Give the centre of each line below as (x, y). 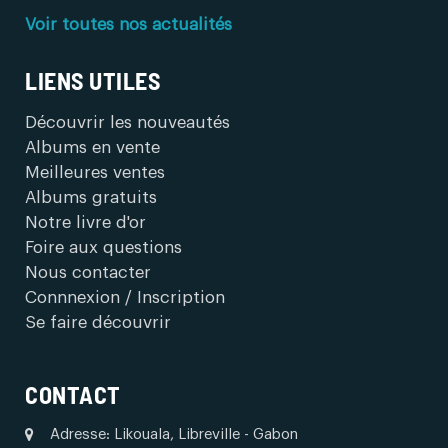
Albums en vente (92, 147)
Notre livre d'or (85, 222)
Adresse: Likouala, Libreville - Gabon (174, 434)
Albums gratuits (91, 197)
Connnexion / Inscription (125, 297)
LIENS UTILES (92, 80)
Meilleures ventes (95, 172)
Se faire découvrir (98, 322)
